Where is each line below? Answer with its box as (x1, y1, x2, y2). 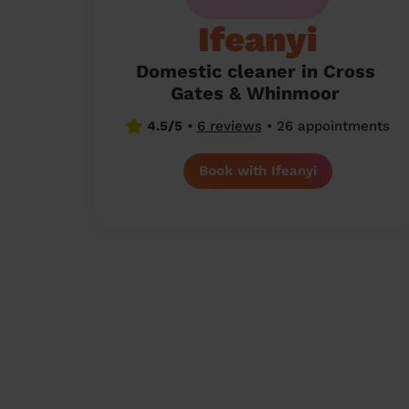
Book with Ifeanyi (198, 163, 317, 179)
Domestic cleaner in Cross (135, 60, 375, 82)
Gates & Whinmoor (171, 82, 340, 104)
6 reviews (196, 118, 262, 134)
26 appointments (271, 118, 390, 134)
